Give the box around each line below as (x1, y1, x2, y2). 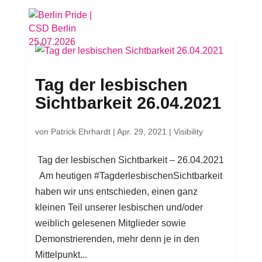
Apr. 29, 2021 (116, 127, 167, 136)
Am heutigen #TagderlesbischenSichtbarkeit (35, 171, 222, 181)
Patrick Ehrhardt (50, 127, 111, 136)
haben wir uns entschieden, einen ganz (35, 187, 198, 196)
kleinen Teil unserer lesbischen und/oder (35, 202, 203, 212)
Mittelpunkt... (35, 250, 87, 260)
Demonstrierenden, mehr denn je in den (35, 234, 199, 244)
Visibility (173, 127, 203, 136)
